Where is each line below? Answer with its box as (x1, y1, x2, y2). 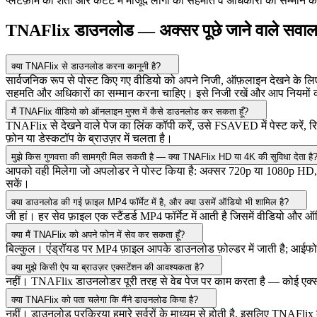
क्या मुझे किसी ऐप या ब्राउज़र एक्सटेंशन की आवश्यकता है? (11, 262, 204, 273)
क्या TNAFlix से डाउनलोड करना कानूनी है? (11, 61, 161, 72)
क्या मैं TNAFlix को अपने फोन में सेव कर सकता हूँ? (11, 229, 185, 241)
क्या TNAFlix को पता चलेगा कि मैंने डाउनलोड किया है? (11, 294, 198, 306)
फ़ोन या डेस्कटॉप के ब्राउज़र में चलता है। (6, 132, 173, 145)
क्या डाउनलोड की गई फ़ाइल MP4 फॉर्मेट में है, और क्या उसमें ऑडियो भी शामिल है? (11, 197, 289, 208)
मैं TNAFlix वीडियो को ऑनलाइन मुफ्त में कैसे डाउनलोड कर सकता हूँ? (11, 106, 248, 117)
